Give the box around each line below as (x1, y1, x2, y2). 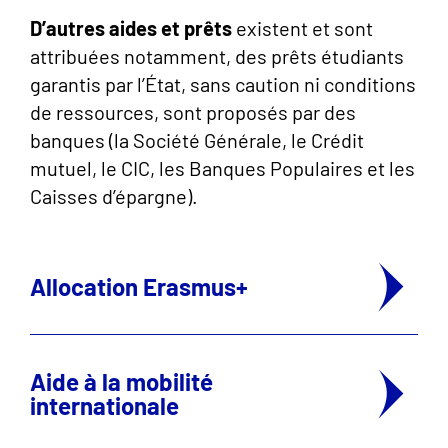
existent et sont (232, 16, 373, 40)
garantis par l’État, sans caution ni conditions (30, 72, 416, 96)
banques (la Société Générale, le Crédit (30, 128, 364, 152)
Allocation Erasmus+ (30, 272, 248, 301)
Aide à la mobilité (30, 367, 213, 396)
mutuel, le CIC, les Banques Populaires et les (30, 156, 415, 180)
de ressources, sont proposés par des (30, 100, 356, 124)
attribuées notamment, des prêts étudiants (30, 44, 404, 68)
